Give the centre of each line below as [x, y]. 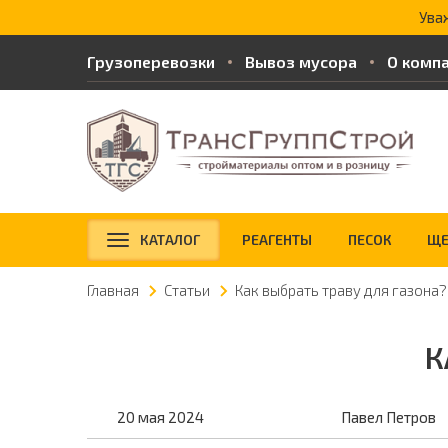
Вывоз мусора [301, 61]
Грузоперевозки [151, 61]
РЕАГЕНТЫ [277, 239]
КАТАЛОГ [170, 239]
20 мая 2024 [160, 417]
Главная [113, 290]
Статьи [187, 290]
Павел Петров [389, 417]
